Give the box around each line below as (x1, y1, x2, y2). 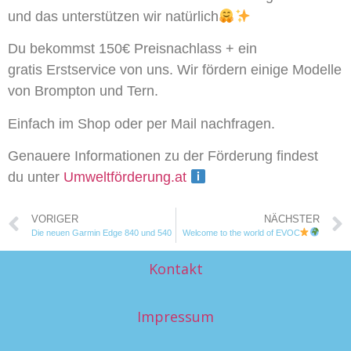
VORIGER (31, 212, 78, 225)
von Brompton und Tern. (8, 83, 162, 100)
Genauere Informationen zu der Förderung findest (8, 148, 318, 165)
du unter (8, 169, 63, 186)
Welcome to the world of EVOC (182, 227, 300, 237)
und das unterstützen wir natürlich (8, 9, 219, 24)
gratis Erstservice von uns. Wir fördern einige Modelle (8, 62, 342, 78)
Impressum (137, 306, 214, 326)
